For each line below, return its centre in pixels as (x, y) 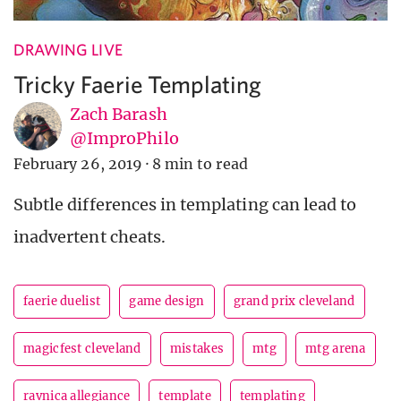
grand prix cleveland (294, 302)
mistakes (197, 349)
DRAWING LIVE (68, 50)
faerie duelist (62, 302)
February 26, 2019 (78, 164)
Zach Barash (119, 115)
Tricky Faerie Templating (138, 84)
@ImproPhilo (124, 139)
